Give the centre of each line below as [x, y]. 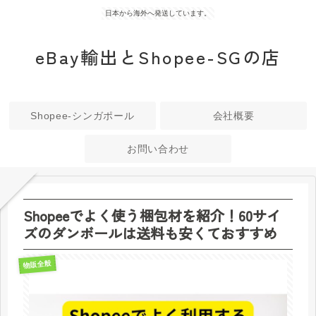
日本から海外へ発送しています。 [158, 13]
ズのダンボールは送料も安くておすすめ [150, 233]
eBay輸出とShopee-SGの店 [158, 56]
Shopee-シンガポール [83, 116]
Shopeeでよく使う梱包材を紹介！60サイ [152, 215]
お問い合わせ [158, 148]
